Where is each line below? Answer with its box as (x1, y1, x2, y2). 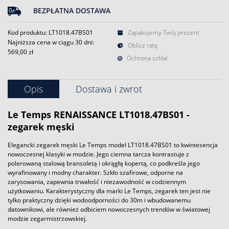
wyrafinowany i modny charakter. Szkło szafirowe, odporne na (8, 168, 183, 177)
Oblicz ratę (126, 41, 158, 50)
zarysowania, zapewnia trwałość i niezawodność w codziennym (8, 177, 186, 186)
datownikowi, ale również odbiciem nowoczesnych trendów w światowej (8, 204, 210, 214)
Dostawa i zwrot (76, 83, 142, 95)
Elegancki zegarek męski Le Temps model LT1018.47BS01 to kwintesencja (8, 140, 218, 149)
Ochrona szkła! (125, 54, 168, 62)
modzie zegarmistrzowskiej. (8, 214, 87, 223)
